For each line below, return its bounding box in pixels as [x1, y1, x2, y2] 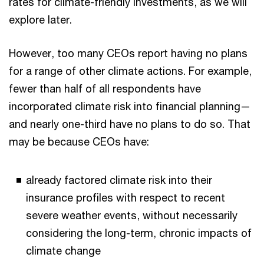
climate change [26, 244, 101, 257]
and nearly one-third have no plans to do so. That [9, 117, 250, 130]
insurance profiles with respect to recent [26, 191, 225, 204]
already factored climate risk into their [26, 173, 212, 186]
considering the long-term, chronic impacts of [26, 226, 252, 239]
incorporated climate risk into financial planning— [9, 100, 250, 113]
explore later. [9, 13, 75, 26]
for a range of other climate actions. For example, [9, 64, 252, 77]
